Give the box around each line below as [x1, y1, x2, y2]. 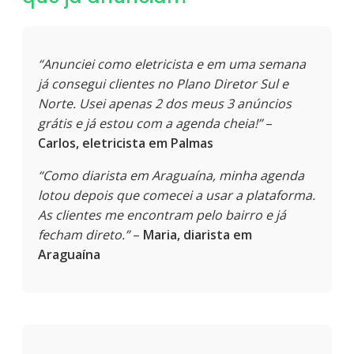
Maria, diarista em [143, 225, 252, 243]
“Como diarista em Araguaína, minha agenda [38, 166, 304, 184]
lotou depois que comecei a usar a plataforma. [38, 186, 315, 204]
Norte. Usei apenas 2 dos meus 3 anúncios [38, 94, 292, 112]
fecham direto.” [38, 225, 130, 243]
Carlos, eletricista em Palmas [38, 134, 213, 152]
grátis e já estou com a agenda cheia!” [38, 114, 262, 132]
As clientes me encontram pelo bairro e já [38, 205, 286, 224]
